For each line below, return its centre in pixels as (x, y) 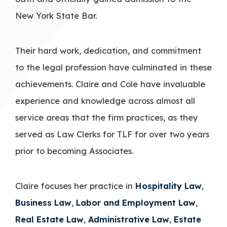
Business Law (43, 202)
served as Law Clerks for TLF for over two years (112, 134)
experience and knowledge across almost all (105, 100)
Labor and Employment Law (135, 202)
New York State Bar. (56, 15)
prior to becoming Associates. (74, 150)
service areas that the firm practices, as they (107, 117)
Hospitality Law (168, 185)
